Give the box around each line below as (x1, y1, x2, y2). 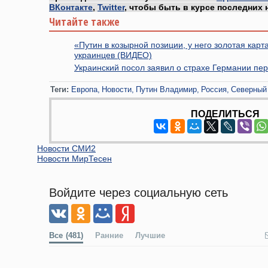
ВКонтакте (49, 2, 93, 12)
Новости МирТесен (37, 153, 112, 163)
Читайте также (49, 14, 120, 29)
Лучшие (135, 231, 165, 240)
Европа (71, 84, 98, 94)
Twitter (98, 2, 124, 12)
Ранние (95, 231, 123, 240)
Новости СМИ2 (37, 143, 96, 153)
